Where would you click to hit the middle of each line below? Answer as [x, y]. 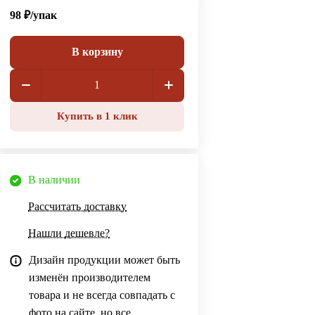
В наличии [54, 179]
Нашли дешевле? [69, 233]
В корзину [97, 52]
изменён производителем [90, 277]
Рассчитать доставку [78, 206]
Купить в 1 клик [97, 116]
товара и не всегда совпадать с [102, 295]
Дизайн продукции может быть [105, 259]
